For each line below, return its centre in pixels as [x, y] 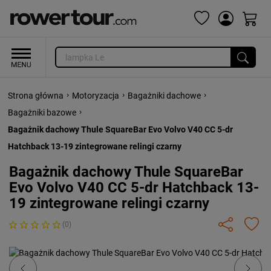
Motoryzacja [96, 96]
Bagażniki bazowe [42, 113]
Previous [51, 254]
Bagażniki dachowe [164, 96]
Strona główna [36, 96]
